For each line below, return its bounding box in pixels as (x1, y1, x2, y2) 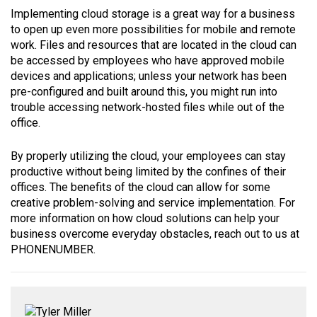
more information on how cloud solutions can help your (11, 212, 279, 225)
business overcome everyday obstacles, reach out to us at (11, 227, 299, 241)
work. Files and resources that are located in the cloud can (11, 38, 296, 52)
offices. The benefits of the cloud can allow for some (11, 180, 270, 194)
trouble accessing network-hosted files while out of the (11, 100, 284, 114)
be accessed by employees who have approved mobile (11, 54, 284, 67)
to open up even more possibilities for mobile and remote (11, 23, 296, 36)
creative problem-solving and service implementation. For (11, 196, 295, 209)
